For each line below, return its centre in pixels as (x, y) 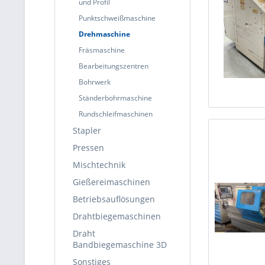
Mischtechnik (99, 165)
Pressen (88, 148)
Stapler (87, 130)
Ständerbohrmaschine (115, 98)
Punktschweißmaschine (117, 18)
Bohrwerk (95, 82)
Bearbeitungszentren (114, 66)
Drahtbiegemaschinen (117, 216)
